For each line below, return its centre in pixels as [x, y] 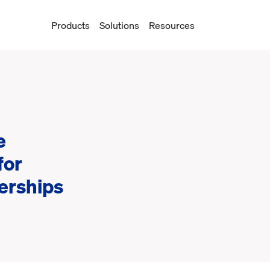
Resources [172, 25]
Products [71, 25]
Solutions [119, 25]
